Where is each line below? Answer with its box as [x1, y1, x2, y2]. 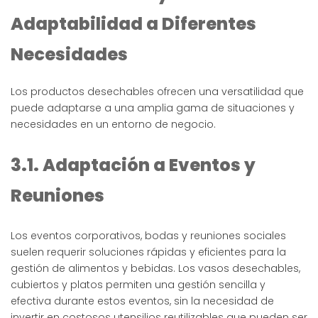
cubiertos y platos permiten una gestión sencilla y [11, 278, 265, 292]
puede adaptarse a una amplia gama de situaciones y [11, 101, 295, 116]
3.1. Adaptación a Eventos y [11, 153, 256, 177]
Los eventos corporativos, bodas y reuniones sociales [11, 229, 286, 243]
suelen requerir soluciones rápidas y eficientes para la [11, 245, 286, 260]
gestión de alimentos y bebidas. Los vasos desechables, [11, 261, 300, 276]
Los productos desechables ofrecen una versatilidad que [11, 84, 304, 99]
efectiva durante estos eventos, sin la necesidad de [11, 294, 274, 309]
